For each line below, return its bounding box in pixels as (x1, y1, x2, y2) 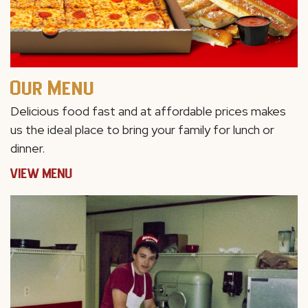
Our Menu (10, 76, 95, 99)
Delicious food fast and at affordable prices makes (10, 103, 286, 120)
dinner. (10, 140, 45, 157)
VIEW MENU (10, 166, 73, 181)
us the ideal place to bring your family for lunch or (10, 122, 274, 138)
